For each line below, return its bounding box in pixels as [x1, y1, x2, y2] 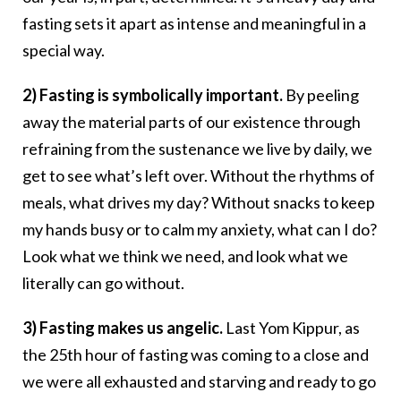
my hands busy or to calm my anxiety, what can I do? [22, 219, 377, 240]
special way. [22, 40, 105, 61]
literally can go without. [22, 273, 184, 294]
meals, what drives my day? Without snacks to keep [22, 192, 375, 213]
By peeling [286, 85, 359, 106]
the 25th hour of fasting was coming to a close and [22, 345, 369, 365]
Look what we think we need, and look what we [22, 246, 348, 267]
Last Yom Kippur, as [223, 318, 360, 338]
